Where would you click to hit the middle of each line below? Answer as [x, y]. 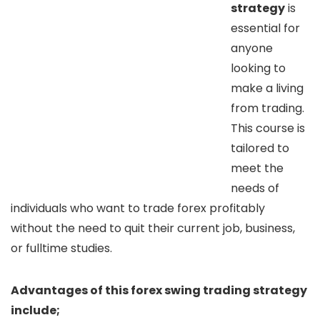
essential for [265, 28]
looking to [258, 68]
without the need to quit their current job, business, [153, 228]
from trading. [267, 108]
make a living [267, 88]
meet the [257, 168]
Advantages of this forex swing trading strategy [159, 290]
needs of [255, 188]
